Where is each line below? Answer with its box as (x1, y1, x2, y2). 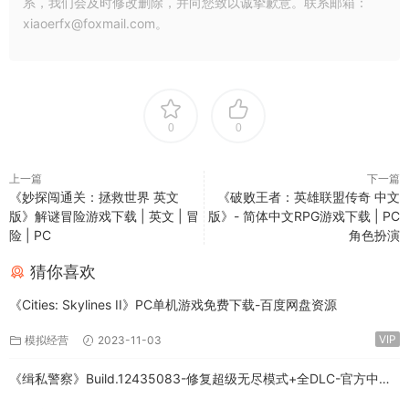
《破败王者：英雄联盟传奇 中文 (217, 189, 400, 204)
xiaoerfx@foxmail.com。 (23, 16, 168, 31)
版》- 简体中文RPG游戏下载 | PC (208, 208, 400, 224)
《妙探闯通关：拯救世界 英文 (9, 189, 179, 204)
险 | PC (9, 227, 51, 243)
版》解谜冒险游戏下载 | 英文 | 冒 (9, 208, 199, 224)
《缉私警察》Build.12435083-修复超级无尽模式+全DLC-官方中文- (9, 371, 397, 386)
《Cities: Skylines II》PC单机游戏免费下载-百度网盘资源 (9, 297, 337, 312)
